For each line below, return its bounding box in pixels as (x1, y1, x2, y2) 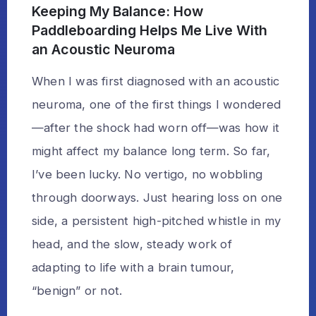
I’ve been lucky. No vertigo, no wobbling (32, 167, 263, 181)
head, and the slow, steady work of (32, 237, 232, 251)
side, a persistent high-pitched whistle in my (32, 214, 281, 228)
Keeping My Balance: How (32, 3, 203, 20)
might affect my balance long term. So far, (32, 144, 271, 158)
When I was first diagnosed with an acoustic (32, 74, 280, 88)
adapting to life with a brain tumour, (32, 260, 235, 274)
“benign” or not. (32, 284, 123, 298)
